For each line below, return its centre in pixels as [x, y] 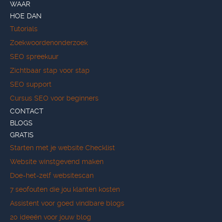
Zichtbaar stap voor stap [50, 70]
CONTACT [27, 111]
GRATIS [22, 135]
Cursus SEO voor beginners [54, 98]
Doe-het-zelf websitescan [52, 175]
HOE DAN [26, 16]
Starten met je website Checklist [62, 148]
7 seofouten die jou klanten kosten [65, 189]
